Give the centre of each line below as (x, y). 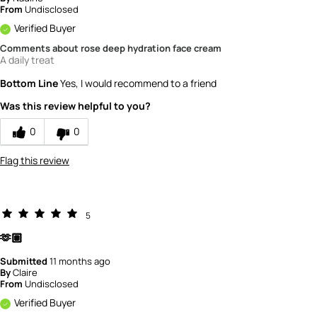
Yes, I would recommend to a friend (137, 83)
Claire (25, 272)
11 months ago (80, 261)
